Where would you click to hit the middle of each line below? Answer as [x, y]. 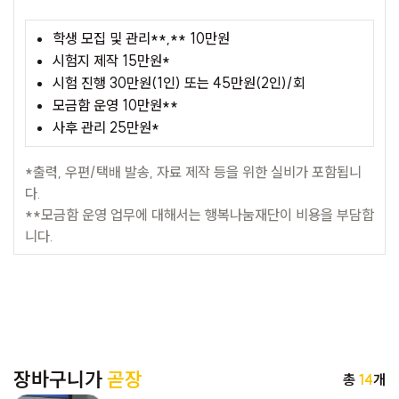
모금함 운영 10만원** [115, 106]
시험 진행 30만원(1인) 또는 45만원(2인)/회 [179, 83]
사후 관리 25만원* [106, 128]
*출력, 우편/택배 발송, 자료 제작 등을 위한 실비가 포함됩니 [193, 172]
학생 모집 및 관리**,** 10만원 [141, 39]
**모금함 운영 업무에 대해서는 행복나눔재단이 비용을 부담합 [199, 215]
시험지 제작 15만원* [111, 61]
